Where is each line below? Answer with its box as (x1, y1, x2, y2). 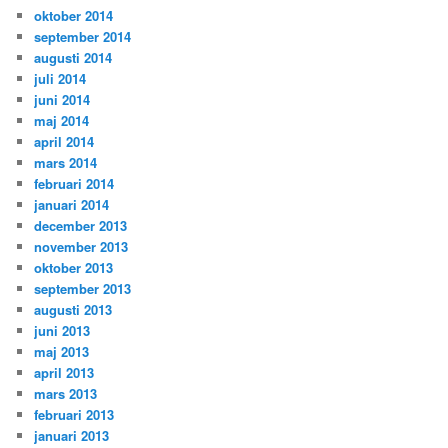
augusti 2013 (34, 299, 113, 319)
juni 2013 (34, 320, 91, 340)
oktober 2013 (34, 257, 114, 277)
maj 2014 (34, 110, 90, 130)
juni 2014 (34, 89, 91, 109)
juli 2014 (34, 68, 87, 88)
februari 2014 (34, 173, 115, 193)
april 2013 (34, 362, 95, 382)
